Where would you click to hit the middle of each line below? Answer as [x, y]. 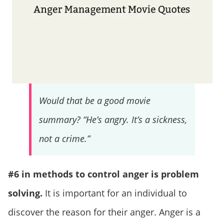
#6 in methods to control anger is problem [103, 174]
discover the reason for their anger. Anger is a [104, 212]
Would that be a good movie [94, 100]
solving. [25, 193]
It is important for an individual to [115, 193]
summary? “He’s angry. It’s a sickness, [113, 119]
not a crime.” [64, 138]
